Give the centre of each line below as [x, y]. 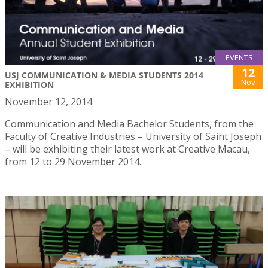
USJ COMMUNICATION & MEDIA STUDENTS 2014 [104, 75]
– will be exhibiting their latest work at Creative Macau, [127, 149]
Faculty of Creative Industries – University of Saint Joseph [133, 136]
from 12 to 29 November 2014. [73, 161]
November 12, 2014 [48, 101]
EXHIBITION [29, 84]
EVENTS [239, 57]
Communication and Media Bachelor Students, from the [129, 124]
